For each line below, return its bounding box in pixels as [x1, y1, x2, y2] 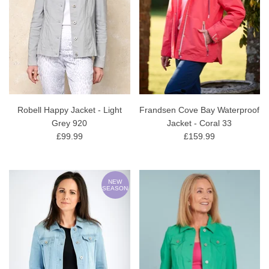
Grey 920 [52, 118, 88, 128]
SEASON [102, 184, 128, 192]
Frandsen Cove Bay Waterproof [139, 104, 260, 115]
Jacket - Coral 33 [167, 118, 232, 128]
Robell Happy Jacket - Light [17, 104, 122, 115]
